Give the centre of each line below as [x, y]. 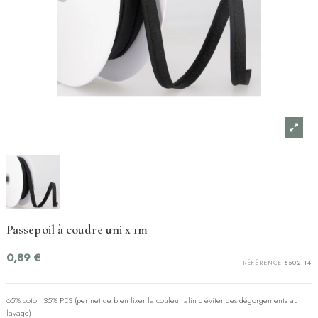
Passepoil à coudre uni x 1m [77, 230]
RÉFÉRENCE [262, 263]
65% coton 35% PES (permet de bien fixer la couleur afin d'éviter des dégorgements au [152, 301]
